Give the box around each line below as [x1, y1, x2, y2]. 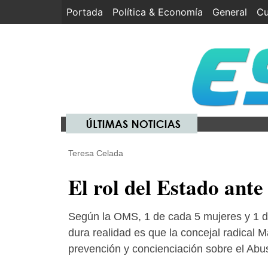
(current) [103, 6, 142, 18]
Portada [66, 6, 103, 18]
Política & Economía [112, 6, 203, 18]
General [212, 6, 247, 18]
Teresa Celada [68, 148, 123, 158]
